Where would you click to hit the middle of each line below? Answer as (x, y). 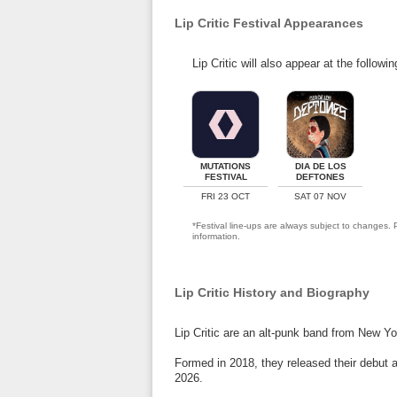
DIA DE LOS (320, 166)
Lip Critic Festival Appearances (269, 23)
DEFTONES (320, 177)
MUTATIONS (226, 166)
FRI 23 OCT (226, 196)
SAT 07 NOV (320, 196)
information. (216, 236)
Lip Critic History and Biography (272, 292)
